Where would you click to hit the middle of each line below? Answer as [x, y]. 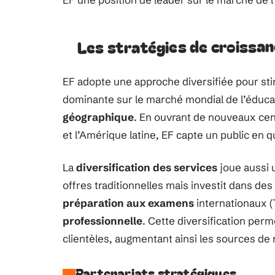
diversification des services [147, 167]
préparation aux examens [128, 203]
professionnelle [103, 221]
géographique [98, 117]
